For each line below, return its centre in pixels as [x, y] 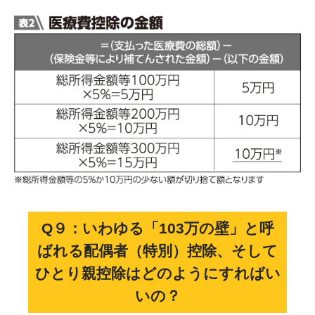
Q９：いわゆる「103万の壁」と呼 [157, 229]
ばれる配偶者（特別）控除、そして [157, 251]
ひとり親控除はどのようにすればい [157, 274]
